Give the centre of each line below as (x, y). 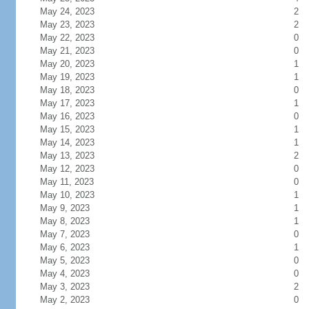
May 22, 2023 (67, 38)
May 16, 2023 (67, 116)
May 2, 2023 (64, 300)
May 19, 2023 (67, 77)
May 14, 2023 (67, 142)
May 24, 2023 (67, 11)
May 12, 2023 (67, 169)
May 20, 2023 (67, 64)
